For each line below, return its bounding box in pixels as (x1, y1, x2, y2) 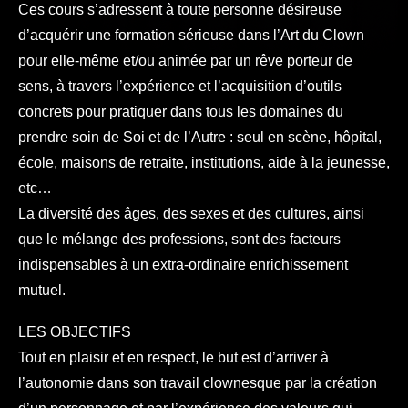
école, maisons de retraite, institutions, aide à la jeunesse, (18, 155, 390, 170)
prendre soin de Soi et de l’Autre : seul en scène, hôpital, (18, 129, 382, 145)
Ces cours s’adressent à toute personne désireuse (18, 2, 342, 17)
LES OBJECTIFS (18, 324, 131, 340)
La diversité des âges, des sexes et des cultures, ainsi (18, 206, 364, 221)
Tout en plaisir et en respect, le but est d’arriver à (18, 350, 329, 365)
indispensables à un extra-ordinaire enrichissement (18, 257, 348, 272)
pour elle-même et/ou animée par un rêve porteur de (18, 53, 352, 68)
